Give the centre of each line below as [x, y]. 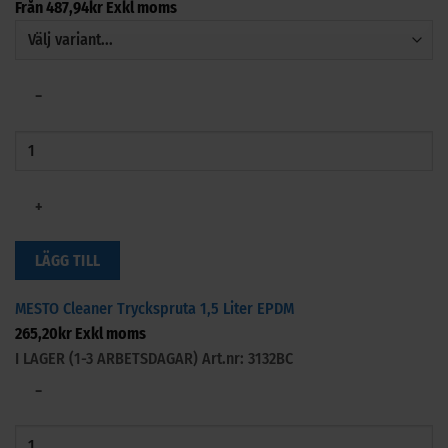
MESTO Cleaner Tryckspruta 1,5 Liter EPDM [154, 308]
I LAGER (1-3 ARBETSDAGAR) [108, 358]
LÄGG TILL [67, 261]
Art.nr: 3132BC [247, 358]
